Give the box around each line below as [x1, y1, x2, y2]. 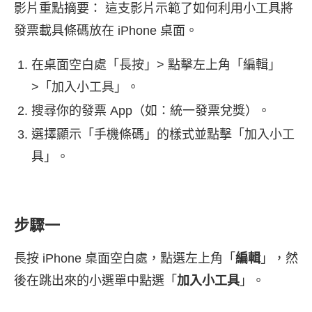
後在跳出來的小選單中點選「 [14, 273, 177, 288]
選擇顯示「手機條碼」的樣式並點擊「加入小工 [31, 127, 295, 141]
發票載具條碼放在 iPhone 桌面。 [14, 23, 198, 38]
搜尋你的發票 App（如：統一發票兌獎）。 [31, 103, 270, 118]
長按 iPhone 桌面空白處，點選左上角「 [14, 251, 235, 265]
